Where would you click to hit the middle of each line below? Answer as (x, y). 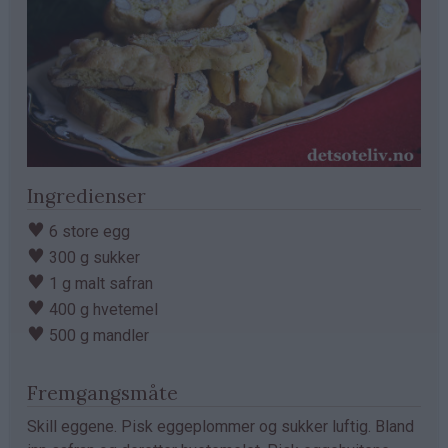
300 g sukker (92, 257)
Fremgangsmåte (102, 392)
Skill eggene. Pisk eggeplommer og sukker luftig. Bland (220, 426)
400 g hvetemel (101, 309)
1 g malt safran (99, 283)
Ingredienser (86, 195)
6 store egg (87, 231)
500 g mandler (97, 335)
